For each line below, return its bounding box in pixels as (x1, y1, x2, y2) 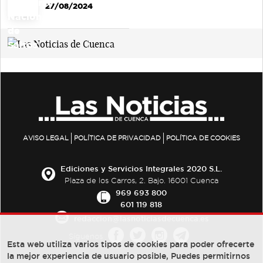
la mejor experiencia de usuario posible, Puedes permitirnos (7, 251, 250, 261)
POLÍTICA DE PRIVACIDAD (74, 134, 161, 142)
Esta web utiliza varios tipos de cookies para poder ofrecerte (7, 240, 254, 249)
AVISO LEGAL (23, 134, 69, 142)
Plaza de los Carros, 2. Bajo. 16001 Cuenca (64, 177, 218, 185)
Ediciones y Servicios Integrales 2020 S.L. (60, 164, 222, 173)
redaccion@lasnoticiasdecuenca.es (73, 214, 209, 223)
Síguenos (69, 232, 103, 240)
